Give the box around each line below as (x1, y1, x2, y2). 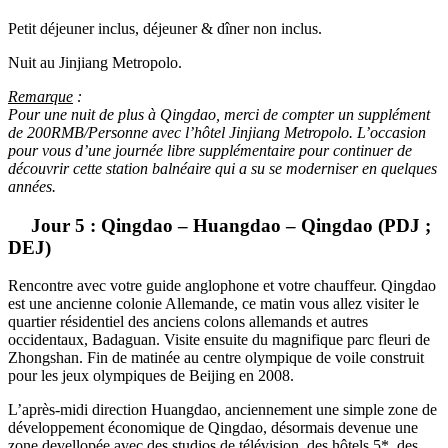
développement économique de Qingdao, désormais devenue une (8, 419, 418, 437)
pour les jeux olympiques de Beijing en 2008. (8, 367, 294, 385)
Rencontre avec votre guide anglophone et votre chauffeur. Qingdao (8, 277, 436, 295)
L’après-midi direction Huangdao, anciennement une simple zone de (8, 401, 437, 419)
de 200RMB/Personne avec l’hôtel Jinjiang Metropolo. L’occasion (8, 123, 426, 141)
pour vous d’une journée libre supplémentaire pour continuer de (8, 141, 412, 159)
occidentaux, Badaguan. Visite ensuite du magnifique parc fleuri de (8, 331, 430, 349)
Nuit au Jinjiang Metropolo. (8, 53, 182, 71)
